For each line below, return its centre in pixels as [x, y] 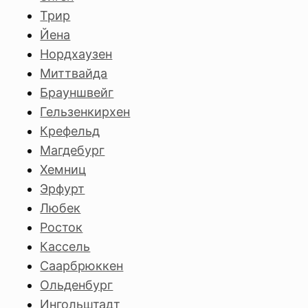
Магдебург [73, 150]
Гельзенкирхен [85, 112]
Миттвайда [74, 73]
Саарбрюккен [82, 266]
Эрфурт [63, 189]
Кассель [65, 246]
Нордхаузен [76, 54]
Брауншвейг [77, 92]
